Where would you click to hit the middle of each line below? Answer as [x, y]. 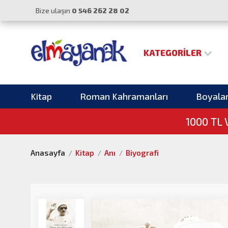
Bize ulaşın [54, 10]
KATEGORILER [173, 53]
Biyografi [142, 153]
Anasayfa [48, 153]
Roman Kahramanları [124, 96]
